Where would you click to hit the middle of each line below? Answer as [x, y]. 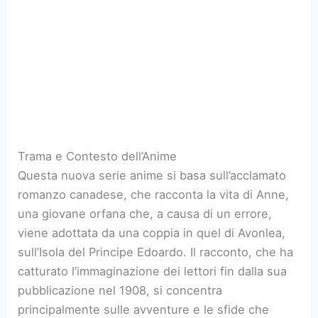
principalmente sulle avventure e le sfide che [144, 309]
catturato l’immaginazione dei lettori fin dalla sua [153, 271]
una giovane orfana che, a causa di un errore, [145, 213]
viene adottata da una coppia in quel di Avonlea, [152, 232]
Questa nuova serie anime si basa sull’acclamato [152, 175]
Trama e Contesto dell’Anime [98, 156]
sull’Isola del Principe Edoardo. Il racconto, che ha [156, 252]
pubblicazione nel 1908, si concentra [120, 290]
